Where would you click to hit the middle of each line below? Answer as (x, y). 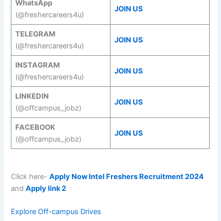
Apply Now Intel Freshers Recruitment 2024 (127, 176)
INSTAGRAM (37, 65)
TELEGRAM (35, 34)
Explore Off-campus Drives (56, 212)
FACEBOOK (35, 127)
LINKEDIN (32, 96)
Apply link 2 (46, 188)
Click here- (29, 176)
